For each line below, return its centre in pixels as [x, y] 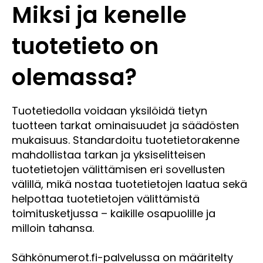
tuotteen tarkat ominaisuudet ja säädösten [125, 125]
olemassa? [74, 77]
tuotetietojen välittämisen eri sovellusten [118, 169]
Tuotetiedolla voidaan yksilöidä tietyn [109, 110]
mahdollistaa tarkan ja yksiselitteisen [109, 154]
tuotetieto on [85, 46]
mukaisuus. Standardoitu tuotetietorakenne [126, 140]
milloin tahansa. [53, 228]
